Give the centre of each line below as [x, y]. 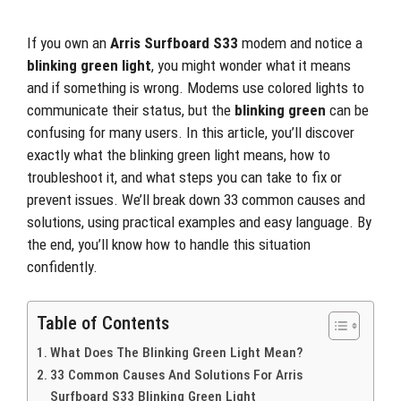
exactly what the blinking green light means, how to [179, 154]
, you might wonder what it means [251, 65]
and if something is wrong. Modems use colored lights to [196, 87]
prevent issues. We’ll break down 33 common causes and [196, 199]
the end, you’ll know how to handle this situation [169, 244]
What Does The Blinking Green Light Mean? [177, 353]
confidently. [62, 266]
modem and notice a [300, 43]
